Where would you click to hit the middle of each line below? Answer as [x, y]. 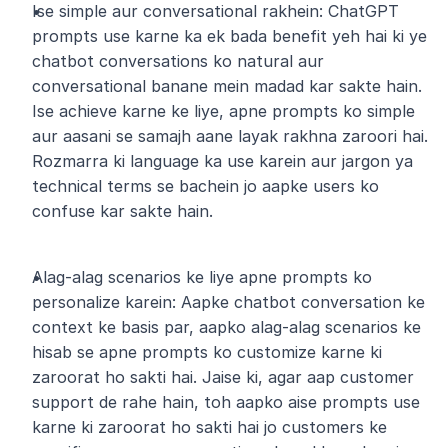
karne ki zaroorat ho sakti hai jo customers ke [209, 427]
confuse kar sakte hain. [122, 211]
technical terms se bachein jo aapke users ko [205, 186]
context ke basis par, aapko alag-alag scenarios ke [226, 327]
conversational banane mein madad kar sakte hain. [227, 86]
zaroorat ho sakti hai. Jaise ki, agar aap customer [223, 377]
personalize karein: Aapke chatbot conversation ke [228, 302]
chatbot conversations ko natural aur [178, 61]
